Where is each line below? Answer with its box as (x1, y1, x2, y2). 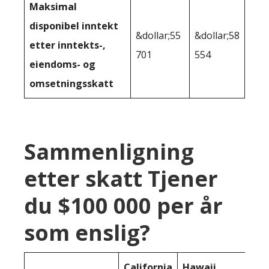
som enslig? (24, 218, 150, 248)
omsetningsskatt (29, 77, 113, 91)
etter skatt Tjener (24, 164, 218, 194)
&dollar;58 (195, 29, 240, 43)
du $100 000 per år (24, 191, 223, 221)
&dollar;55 (136, 29, 181, 43)
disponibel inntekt (29, 19, 118, 33)
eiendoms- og (29, 58, 95, 71)
